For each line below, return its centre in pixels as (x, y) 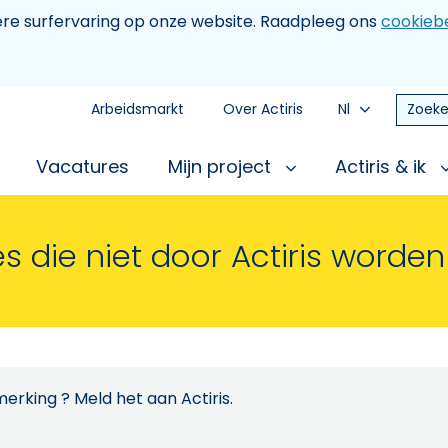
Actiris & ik (383, 166)
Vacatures (82, 166)
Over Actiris (263, 109)
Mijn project (222, 166)
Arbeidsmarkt (137, 109)
